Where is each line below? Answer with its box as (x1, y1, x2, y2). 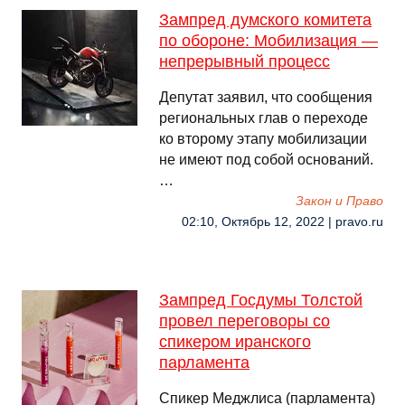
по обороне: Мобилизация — (159, 32, 378, 50)
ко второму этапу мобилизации (159, 131, 367, 146)
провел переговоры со (159, 312, 330, 330)
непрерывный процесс (159, 52, 330, 71)
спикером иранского (159, 333, 311, 351)
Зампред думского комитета (159, 11, 372, 29)
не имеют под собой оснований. (159, 152, 373, 167)
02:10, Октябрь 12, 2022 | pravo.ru (182, 215, 383, 229)
